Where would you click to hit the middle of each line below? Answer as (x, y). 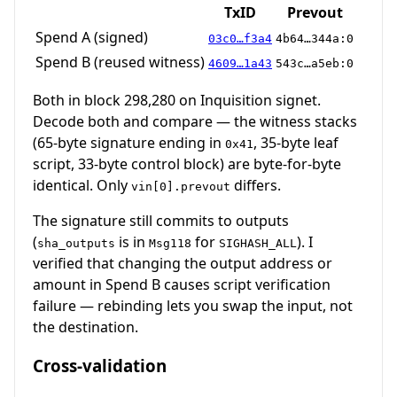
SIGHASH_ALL (258, 243)
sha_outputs (76, 243)
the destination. (86, 327)
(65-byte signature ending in (129, 142)
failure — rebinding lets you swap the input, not (193, 305)
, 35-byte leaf (296, 142)
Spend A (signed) (92, 37)
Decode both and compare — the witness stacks (195, 121)
